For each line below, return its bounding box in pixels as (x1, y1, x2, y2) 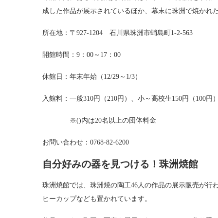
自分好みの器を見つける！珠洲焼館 (42, 158, 198, 169)
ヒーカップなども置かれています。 (42, 195, 151, 202)
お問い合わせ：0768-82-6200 (42, 138, 129, 146)
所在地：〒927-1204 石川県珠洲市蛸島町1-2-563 (42, 29, 193, 36)
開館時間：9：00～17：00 (42, 51, 121, 58)
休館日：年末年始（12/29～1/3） (42, 73, 142, 80)
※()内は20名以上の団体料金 (42, 116, 156, 124)
